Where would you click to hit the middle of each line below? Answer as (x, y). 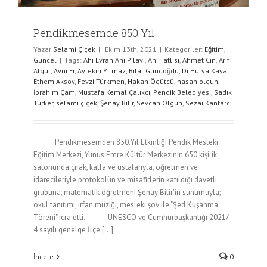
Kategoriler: (184, 49)
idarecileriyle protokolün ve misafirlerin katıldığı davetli (125, 180)
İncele (44, 257)
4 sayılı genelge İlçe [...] (73, 230)
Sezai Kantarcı (209, 103)
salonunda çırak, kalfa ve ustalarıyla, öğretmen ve (116, 167)
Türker (43, 103)
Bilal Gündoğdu (154, 71)
